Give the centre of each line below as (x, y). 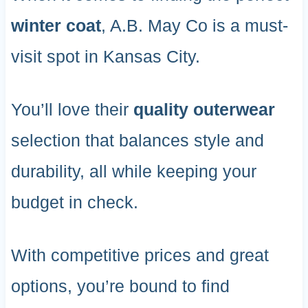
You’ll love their (72, 110)
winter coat (56, 26)
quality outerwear (204, 110)
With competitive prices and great (140, 255)
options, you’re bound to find (120, 286)
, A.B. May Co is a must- (194, 26)
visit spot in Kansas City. (105, 57)
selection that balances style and (137, 141)
